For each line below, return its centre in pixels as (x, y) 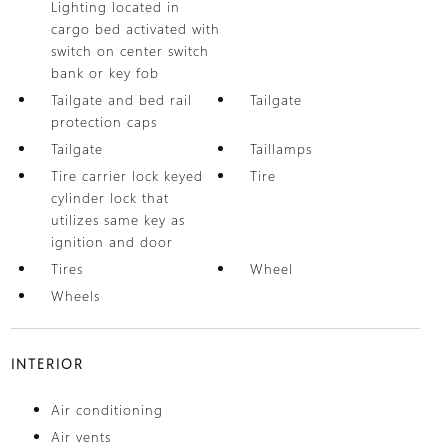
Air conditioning (106, 409)
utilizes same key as (117, 219)
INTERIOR (47, 363)
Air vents (80, 436)
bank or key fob (104, 72)
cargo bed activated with (135, 28)
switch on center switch (129, 50)
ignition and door (111, 241)
